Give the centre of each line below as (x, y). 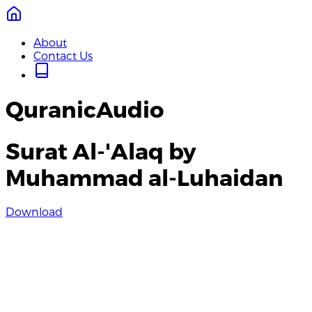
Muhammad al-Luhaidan (145, 177)
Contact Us (63, 55)
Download (34, 212)
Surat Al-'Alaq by (101, 150)
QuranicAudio (85, 109)
